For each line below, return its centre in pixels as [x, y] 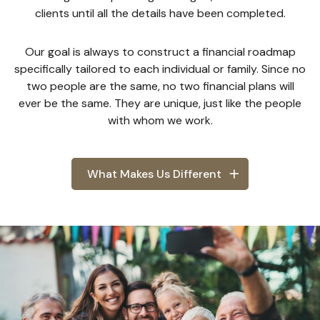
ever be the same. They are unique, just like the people [160, 103]
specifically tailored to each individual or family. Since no [160, 69]
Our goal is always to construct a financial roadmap [160, 52]
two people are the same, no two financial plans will [160, 86]
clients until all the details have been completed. [160, 13]
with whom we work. [160, 120]
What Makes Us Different [155, 174]
